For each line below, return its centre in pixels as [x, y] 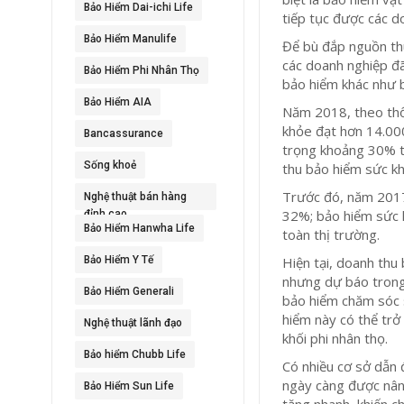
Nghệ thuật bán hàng [135, 197]
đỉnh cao [106, 214]
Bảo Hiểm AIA [118, 102]
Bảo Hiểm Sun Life [129, 386]
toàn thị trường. [331, 234]
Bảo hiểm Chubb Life [135, 354]
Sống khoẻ [110, 165]
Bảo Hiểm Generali [129, 291]
